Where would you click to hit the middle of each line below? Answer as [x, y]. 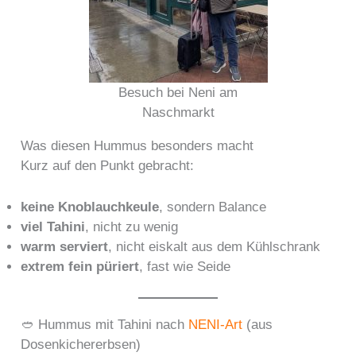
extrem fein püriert [80, 267]
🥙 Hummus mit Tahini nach [105, 324]
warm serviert [65, 247]
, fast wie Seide [185, 267]
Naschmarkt [178, 112]
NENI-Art [216, 324]
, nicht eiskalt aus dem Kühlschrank [215, 247]
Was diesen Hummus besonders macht [137, 145]
